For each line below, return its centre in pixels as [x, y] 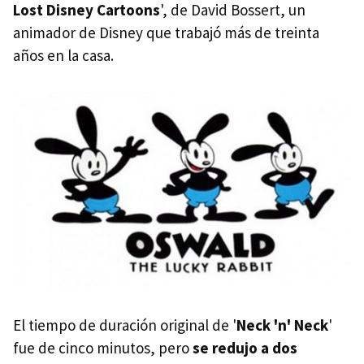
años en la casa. [63, 56]
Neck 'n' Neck [282, 325]
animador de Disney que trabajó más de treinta [166, 33]
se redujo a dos [245, 347]
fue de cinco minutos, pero [103, 347]
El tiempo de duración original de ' [125, 325]
